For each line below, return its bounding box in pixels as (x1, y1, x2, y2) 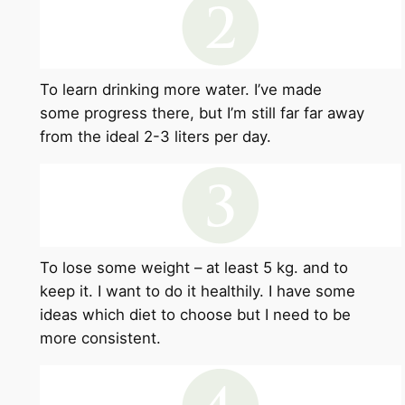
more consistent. (39, 329, 161, 348)
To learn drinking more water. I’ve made (39, 80, 322, 99)
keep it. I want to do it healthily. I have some (39, 282, 355, 301)
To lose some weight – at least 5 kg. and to (39, 259, 348, 278)
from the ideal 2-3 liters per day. (39, 127, 271, 146)
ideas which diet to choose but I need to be (39, 306, 351, 325)
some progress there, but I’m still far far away (39, 104, 364, 123)
